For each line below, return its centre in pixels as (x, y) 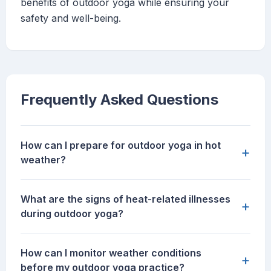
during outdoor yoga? (72, 214)
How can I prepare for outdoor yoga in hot (121, 145)
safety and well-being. (71, 18)
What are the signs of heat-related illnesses (126, 199)
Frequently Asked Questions (119, 100)
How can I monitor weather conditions (111, 253)
